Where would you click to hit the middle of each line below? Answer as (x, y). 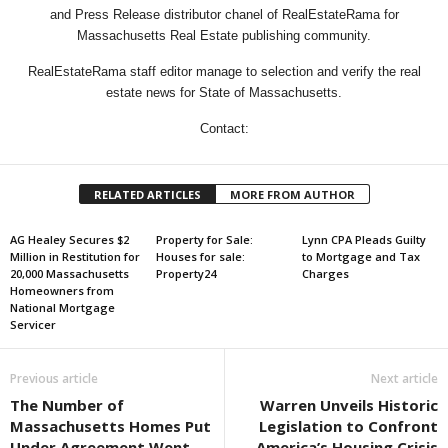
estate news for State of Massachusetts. (224, 92)
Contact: (224, 128)
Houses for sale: (200, 256)
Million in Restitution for (75, 256)
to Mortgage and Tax (360, 256)
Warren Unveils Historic (349, 405)
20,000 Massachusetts (69, 273)
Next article (404, 378)
